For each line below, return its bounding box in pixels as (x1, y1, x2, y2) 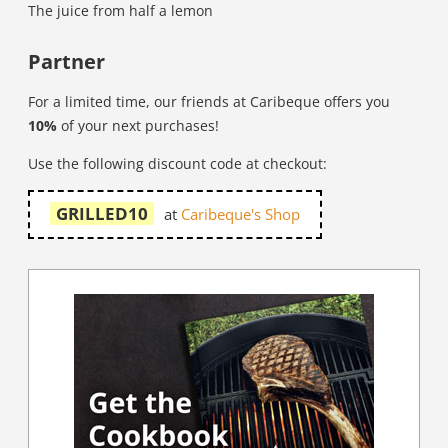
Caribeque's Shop (181, 204, 300, 225)
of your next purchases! (57, 116, 219, 135)
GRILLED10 (56, 202, 148, 225)
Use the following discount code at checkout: (28, 154, 327, 173)
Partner (28, 48, 105, 75)
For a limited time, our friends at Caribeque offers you (28, 92, 390, 111)
